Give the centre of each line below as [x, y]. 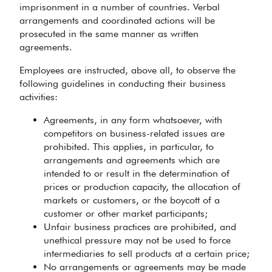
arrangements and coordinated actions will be [117, 20]
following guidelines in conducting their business [123, 83]
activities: [39, 97]
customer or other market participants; [126, 213]
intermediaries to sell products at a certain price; [147, 253]
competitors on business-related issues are [134, 133]
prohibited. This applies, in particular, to [129, 147]
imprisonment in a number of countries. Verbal [120, 7]
